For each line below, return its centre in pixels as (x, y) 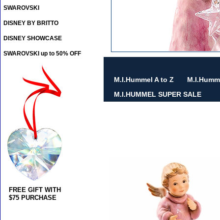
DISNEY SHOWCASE (33, 39)
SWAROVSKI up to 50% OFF (42, 54)
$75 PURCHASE (33, 198)
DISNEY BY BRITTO (31, 23)
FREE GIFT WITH (35, 190)
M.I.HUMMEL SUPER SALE (158, 95)
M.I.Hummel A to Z (144, 80)
